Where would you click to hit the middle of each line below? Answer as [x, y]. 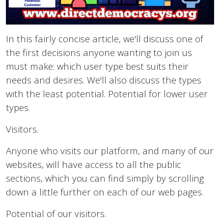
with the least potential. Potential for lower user [107, 94]
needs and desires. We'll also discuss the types [104, 80]
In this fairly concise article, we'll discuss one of [105, 39]
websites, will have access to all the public [94, 165]
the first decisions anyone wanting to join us [99, 53]
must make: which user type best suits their [97, 66]
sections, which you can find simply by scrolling [105, 178]
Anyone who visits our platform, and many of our [110, 151]
